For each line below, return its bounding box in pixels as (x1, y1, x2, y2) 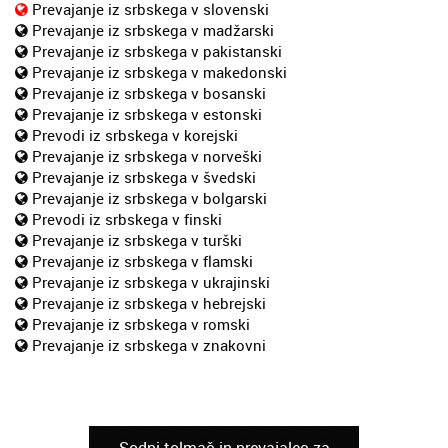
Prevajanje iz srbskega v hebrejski (32, 292, 266, 313)
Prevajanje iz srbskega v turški (32, 229, 242, 250)
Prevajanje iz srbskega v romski (32, 313, 250, 334)
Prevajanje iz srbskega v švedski (32, 166, 256, 187)
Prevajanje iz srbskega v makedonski (32, 61, 287, 82)
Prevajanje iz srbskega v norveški (32, 145, 262, 166)
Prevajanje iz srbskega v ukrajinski (32, 271, 270, 292)
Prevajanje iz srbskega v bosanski (32, 82, 266, 103)
